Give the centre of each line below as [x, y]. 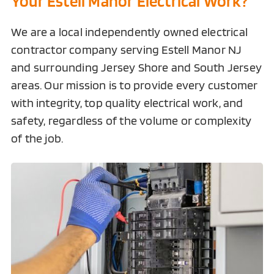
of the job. [37, 138]
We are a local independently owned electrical [129, 31]
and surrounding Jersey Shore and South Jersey [136, 67]
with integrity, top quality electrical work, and [127, 102]
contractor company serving [86, 49]
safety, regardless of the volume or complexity [131, 120]
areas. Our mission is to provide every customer [134, 85]
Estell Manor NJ [202, 49]
